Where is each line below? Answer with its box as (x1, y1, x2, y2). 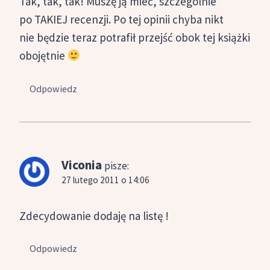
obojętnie (19, 48, 67, 63)
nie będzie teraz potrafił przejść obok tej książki (19, 30, 250, 45)
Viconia (61, 156, 102, 173)
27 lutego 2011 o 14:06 (61, 174, 149, 186)
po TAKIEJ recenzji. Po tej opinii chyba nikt (19, 11, 224, 27)
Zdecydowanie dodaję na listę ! (19, 208, 169, 223)
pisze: (104, 159, 129, 172)
